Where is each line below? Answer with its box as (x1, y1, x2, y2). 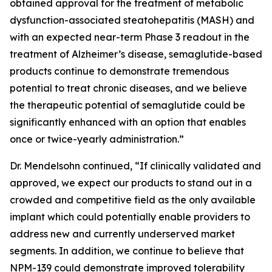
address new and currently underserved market (10, 228, 235, 240)
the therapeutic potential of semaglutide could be (10, 99, 245, 111)
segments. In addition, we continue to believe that (10, 245, 244, 257)
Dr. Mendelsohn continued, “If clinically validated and (10, 160, 261, 172)
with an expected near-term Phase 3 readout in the (10, 31, 250, 43)
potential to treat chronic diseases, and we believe (10, 82, 247, 94)
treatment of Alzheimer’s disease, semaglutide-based (10, 48, 262, 60)
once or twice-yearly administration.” (10, 133, 184, 145)
